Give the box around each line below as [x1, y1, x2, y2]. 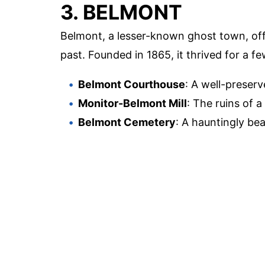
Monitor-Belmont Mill [78, 97, 187, 110]
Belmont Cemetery [78, 116, 176, 129]
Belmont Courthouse [78, 78, 185, 91]
